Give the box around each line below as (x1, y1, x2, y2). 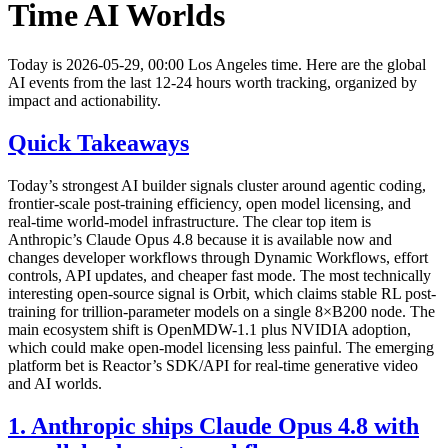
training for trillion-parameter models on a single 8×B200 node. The (8, 302, 435, 320)
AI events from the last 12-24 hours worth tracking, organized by (8, 73, 417, 91)
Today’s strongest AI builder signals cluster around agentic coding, (8, 176, 426, 194)
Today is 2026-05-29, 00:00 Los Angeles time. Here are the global (8, 55, 426, 73)
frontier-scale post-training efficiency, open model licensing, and (8, 194, 411, 212)
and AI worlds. (8, 374, 102, 392)
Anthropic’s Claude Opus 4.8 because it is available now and (8, 230, 392, 248)
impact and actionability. (8, 91, 161, 109)
